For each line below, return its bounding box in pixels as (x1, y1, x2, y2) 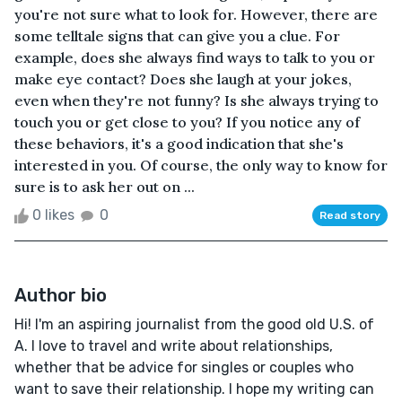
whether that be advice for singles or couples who (14, 358, 354, 376)
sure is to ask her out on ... (14, 177, 195, 196)
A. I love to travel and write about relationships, (14, 336, 333, 354)
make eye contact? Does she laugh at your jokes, (14, 69, 352, 88)
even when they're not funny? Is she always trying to (14, 91, 379, 109)
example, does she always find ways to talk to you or (14, 48, 375, 66)
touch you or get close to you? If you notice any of (14, 112, 360, 131)
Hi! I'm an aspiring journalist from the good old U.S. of (14, 315, 374, 333)
